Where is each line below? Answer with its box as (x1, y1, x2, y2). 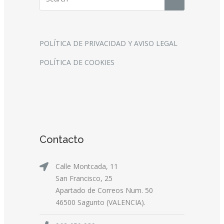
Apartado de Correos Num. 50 (55, 185, 153, 195)
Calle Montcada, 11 (55, 161, 118, 171)
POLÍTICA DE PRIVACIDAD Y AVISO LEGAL (39, 38, 177, 48)
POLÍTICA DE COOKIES (39, 57, 114, 67)
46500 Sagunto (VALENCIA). (55, 197, 145, 207)
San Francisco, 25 (55, 173, 112, 183)
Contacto (39, 133, 84, 146)
